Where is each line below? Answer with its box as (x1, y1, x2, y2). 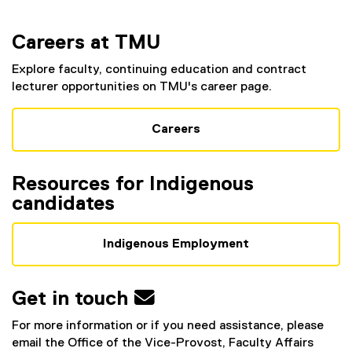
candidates (12, 194, 115, 214)
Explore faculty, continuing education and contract (12, 64, 306, 76)
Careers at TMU (12, 33, 167, 53)
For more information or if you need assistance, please (12, 320, 324, 332)
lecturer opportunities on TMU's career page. (12, 81, 272, 93)
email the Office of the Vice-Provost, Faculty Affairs (12, 337, 313, 350)
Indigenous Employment (103, 238, 249, 251)
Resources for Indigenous (12, 174, 254, 195)
